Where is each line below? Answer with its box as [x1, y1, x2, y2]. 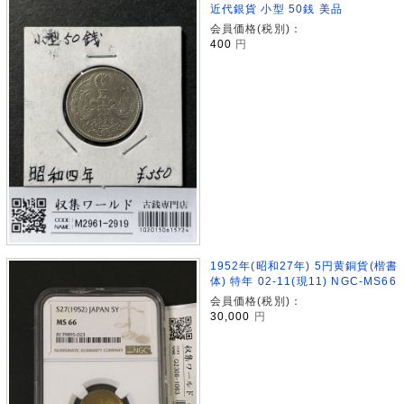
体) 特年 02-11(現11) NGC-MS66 [209, 275, 397, 288]
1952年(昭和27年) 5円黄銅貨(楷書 [209, 260, 399, 272]
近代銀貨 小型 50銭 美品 [209, 3, 343, 15]
